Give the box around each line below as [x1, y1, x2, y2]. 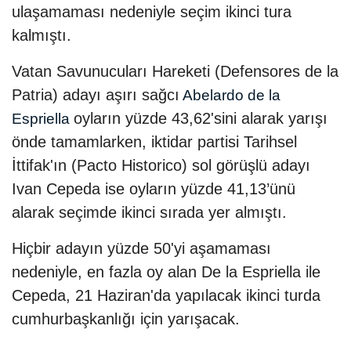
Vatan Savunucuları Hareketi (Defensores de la [12, 63, 338, 81]
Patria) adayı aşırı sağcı [12, 86, 179, 104]
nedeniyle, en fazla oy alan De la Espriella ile [12, 263, 320, 281]
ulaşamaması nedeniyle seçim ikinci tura [12, 3, 291, 21]
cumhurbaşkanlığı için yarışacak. [12, 310, 240, 328]
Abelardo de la [179, 87, 280, 104]
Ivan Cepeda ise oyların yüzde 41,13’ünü [12, 180, 295, 198]
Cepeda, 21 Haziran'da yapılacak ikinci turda [12, 287, 320, 305]
